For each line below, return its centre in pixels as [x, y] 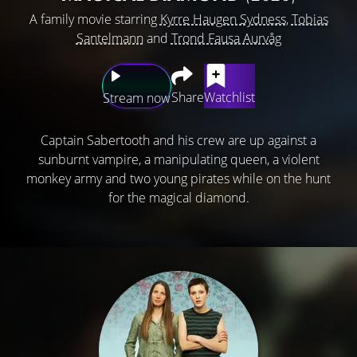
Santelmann [110, 38]
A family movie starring [94, 19]
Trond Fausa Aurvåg [226, 38]
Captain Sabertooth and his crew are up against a [178, 140]
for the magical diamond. [178, 197]
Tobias [310, 19]
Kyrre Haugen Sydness [223, 19]
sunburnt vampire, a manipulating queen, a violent [178, 159]
